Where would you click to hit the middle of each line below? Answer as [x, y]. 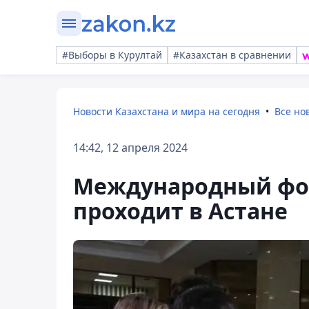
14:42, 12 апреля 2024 [130, 148]
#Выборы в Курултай [112, 55]
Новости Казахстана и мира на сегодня [167, 111]
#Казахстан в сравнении [232, 55]
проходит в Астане [180, 211]
